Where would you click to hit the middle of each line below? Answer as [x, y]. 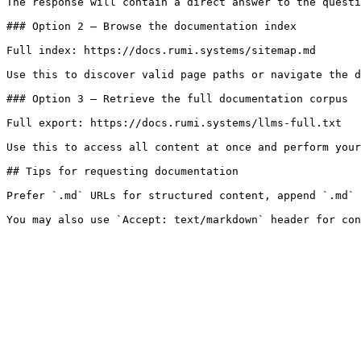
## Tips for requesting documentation [122, 171]
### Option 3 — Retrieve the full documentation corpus [177, 99]
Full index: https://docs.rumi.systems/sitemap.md [161, 50]
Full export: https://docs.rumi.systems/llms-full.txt [174, 123]
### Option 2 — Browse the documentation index [151, 26]
